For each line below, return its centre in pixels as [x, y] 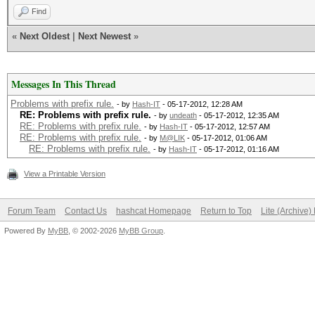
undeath [183, 115]
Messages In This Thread [64, 84]
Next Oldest [45, 36]
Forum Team [32, 211]
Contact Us [86, 211]
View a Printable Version [65, 174]
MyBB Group [141, 231]
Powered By [26, 231]
